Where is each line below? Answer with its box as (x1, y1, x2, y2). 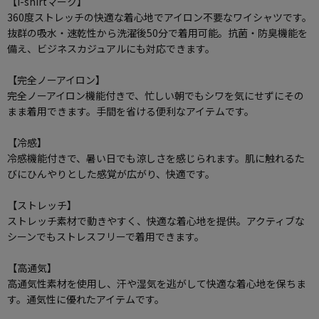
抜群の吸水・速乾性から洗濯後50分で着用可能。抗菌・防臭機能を (7, 26, 308, 41)
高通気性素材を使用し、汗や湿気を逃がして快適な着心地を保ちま (7, 276, 306, 291)
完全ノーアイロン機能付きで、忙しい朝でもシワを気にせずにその (7, 88, 304, 103)
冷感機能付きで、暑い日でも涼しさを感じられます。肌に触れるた (7, 151, 305, 166)
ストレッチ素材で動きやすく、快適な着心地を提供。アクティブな (7, 214, 305, 229)
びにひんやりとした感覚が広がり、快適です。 (7, 167, 215, 182)
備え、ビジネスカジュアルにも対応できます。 (7, 41, 215, 56)
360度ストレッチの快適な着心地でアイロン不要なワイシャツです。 (7, 10, 312, 25)
